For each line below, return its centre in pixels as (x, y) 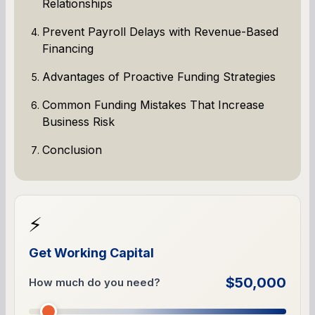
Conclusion (72, 149)
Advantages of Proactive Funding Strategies (159, 76)
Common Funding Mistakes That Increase (153, 104)
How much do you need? (95, 282)
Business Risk (78, 121)
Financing (68, 48)
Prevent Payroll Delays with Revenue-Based (160, 31)
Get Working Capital (91, 252)
